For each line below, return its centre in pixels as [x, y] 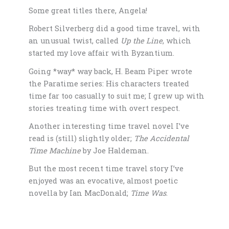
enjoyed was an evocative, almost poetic [104, 181]
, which [177, 41]
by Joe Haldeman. [116, 150]
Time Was [148, 193]
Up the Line [142, 41]
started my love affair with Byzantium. [102, 53]
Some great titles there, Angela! [88, 11]
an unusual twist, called [75, 41]
